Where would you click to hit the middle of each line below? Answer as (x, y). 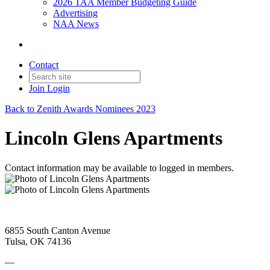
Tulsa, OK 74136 (38, 241)
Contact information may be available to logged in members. (119, 168)
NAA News (76, 24)
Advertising (75, 13)
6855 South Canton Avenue (58, 230)
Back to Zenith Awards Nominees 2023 (80, 109)
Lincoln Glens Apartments (114, 138)
